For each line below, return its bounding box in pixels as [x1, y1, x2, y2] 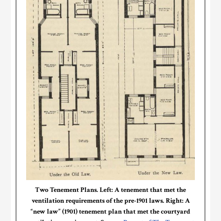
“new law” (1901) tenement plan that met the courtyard [31, 207, 190, 217]
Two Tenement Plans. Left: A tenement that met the [35, 185, 186, 195]
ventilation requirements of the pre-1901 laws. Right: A [31, 196, 190, 206]
